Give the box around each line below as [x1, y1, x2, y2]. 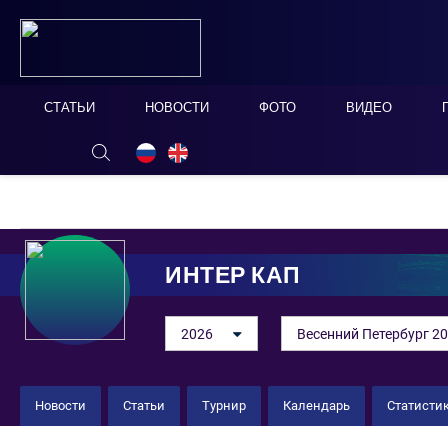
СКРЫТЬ [180, 143, 229, 157]
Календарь [283, 398, 350, 413]
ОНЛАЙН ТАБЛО [30, 141, 161, 160]
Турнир [202, 398, 246, 413]
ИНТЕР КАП [165, 261, 301, 288]
